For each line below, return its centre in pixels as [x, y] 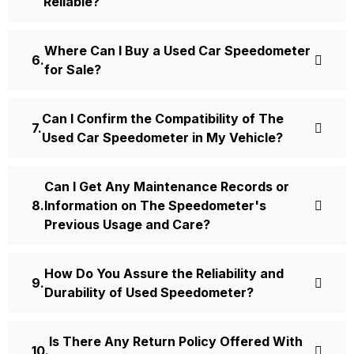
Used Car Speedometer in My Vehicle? [162, 138]
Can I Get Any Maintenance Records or [167, 187]
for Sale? [73, 70]
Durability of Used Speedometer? [149, 293]
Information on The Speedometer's [155, 206]
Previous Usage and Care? [127, 225]
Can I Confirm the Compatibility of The [163, 119]
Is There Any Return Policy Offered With [176, 342]
